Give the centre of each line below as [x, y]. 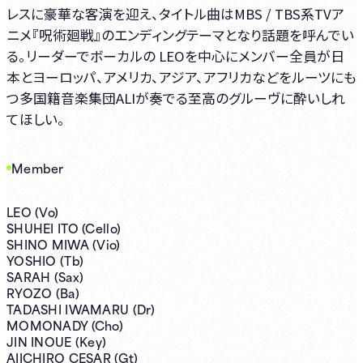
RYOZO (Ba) [43, 292]
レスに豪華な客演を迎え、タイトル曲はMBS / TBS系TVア [175, 13]
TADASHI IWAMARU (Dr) [81, 308]
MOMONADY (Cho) [65, 325]
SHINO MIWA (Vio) [64, 243]
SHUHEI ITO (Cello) [64, 227]
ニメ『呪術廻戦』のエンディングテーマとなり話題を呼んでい [180, 34]
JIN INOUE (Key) [57, 341]
